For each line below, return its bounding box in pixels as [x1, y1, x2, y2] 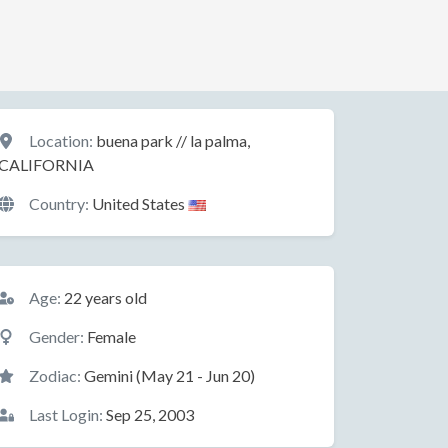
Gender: [29, 327, 84, 346]
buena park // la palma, [93, 131, 250, 150]
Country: [29, 194, 89, 213]
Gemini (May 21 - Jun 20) [81, 366, 255, 385]
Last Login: [29, 405, 103, 424]
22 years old [61, 288, 147, 307]
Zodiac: [29, 366, 81, 385]
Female [84, 327, 136, 346]
